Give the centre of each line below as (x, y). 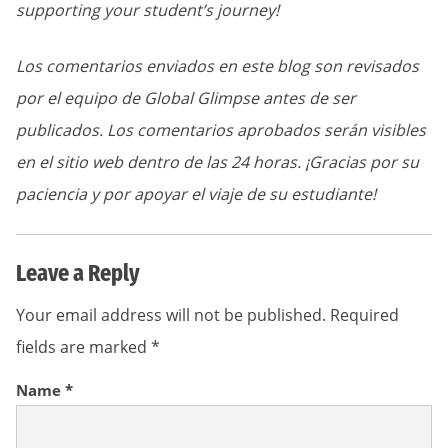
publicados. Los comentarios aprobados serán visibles (221, 129)
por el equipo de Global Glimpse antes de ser (186, 97)
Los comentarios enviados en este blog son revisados (217, 65)
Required (364, 314)
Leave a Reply (78, 272)
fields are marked (83, 346)
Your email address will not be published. (171, 314)
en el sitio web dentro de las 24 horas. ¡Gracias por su (217, 161)
